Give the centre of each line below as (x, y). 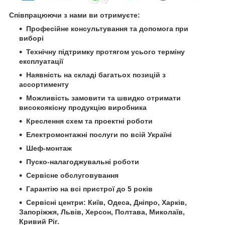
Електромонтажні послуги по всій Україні (99, 134)
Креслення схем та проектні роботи (89, 121)
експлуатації (41, 61)
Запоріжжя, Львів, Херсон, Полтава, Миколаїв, (102, 212)
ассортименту (44, 84)
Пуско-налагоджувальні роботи (83, 161)
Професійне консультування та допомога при (107, 28)
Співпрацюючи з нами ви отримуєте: (75, 15)
